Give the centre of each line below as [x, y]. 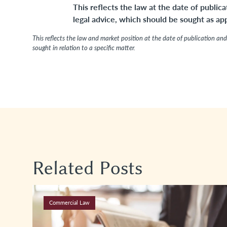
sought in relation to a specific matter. [84, 48]
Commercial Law [69, 203]
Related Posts [87, 168]
